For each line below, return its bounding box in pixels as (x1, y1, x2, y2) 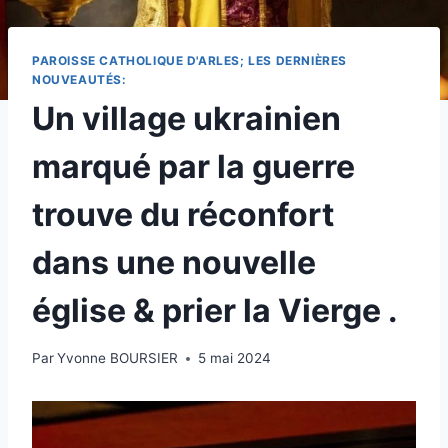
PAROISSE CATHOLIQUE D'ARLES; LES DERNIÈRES (32, 52, 347, 68)
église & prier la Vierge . (32, 290, 398, 330)
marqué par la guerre (32, 146, 355, 186)
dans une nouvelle (32, 242, 316, 282)
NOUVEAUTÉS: (32, 71, 127, 87)
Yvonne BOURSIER (57, 350, 179, 367)
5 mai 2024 (198, 350, 272, 367)
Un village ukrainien (32, 98, 341, 138)
